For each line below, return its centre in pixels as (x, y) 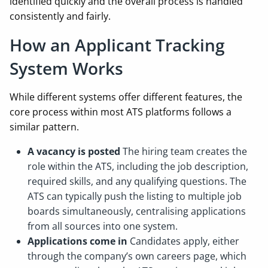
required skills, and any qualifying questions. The (137, 181)
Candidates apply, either (185, 241)
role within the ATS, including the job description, (138, 166)
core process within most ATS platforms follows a (121, 112)
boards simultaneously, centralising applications (137, 211)
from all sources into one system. (104, 226)
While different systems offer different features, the (126, 97)
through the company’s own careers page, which (137, 256)
